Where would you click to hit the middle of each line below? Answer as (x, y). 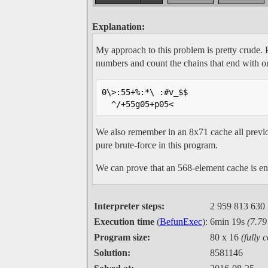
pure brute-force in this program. (156, 145)
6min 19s (228, 222)
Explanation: (118, 27)
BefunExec (181, 222)
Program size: (122, 237)
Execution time (124, 222)
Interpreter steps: (129, 206)
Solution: (112, 253)
